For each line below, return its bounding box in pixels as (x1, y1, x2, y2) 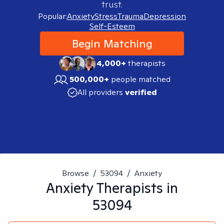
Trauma (117, 11, 143, 21)
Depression (143, 11, 186, 21)
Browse (62, 168, 89, 178)
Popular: (38, 11, 67, 21)
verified (124, 87, 157, 97)
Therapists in (93, 178, 178, 197)
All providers (77, 87, 123, 97)
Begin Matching (71, 36, 152, 50)
